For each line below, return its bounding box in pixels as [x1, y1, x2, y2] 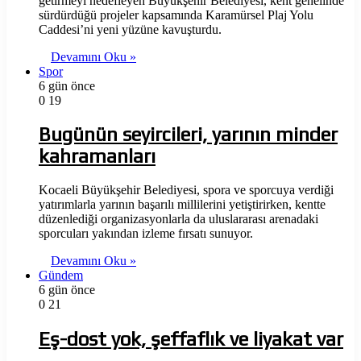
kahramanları [39, 145, 156, 168]
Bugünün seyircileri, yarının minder [39, 123, 338, 146]
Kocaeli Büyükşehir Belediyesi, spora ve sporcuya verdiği [39, 183, 334, 197]
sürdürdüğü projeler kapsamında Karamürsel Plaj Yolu [39, 7, 313, 22]
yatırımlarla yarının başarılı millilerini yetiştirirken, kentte [39, 197, 326, 212]
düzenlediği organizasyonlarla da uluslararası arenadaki [39, 212, 318, 226]
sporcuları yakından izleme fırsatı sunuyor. [39, 226, 253, 241]
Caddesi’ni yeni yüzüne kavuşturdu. [39, 22, 222, 36]
